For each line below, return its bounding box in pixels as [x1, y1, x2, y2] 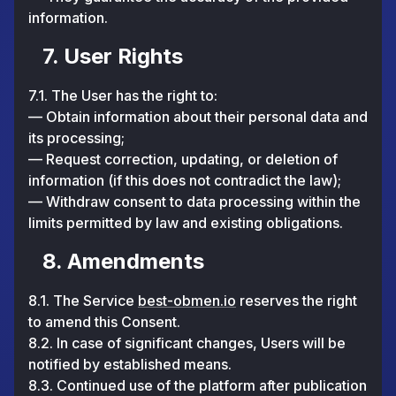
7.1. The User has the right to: [28, 87, 217, 104]
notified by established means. [28, 355, 232, 373]
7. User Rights [42, 43, 183, 69]
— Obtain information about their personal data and [28, 108, 368, 126]
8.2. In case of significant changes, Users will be [28, 334, 346, 352]
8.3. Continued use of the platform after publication [28, 377, 367, 394]
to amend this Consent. [28, 313, 180, 331]
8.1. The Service [28, 292, 138, 309]
